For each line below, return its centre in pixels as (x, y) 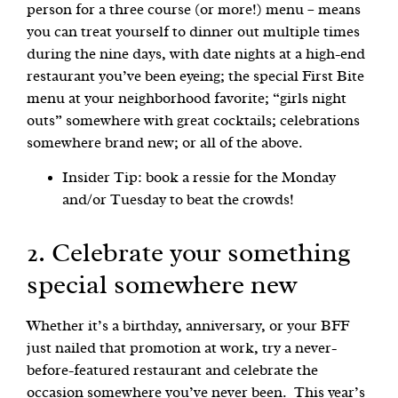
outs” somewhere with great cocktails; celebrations (193, 120)
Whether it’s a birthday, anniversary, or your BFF (188, 326)
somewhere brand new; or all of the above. (167, 142)
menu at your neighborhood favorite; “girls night (187, 98)
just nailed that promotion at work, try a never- (182, 348)
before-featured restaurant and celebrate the (172, 370)
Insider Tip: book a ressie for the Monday (199, 178)
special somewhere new (162, 286)
